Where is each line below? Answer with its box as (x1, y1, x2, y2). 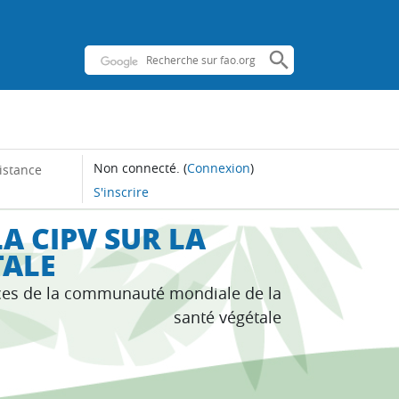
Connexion (186, 159, 250, 176)
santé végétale (174, 305, 281, 328)
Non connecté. (93, 159, 180, 176)
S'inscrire (93, 183, 149, 200)
